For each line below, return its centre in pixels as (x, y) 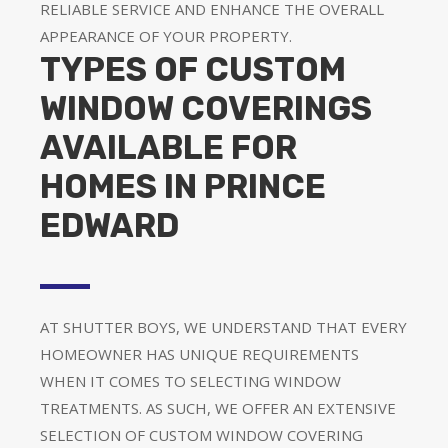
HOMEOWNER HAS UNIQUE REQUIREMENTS (199, 353)
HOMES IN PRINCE (183, 186)
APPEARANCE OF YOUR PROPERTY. (166, 35)
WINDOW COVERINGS (206, 108)
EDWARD (109, 225)
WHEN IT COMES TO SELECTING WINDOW (190, 380)
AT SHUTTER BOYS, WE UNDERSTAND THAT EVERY (223, 326)
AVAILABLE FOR (168, 147)
